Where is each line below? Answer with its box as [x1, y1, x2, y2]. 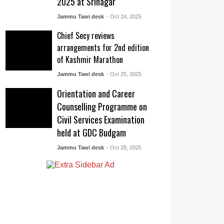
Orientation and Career [57, 87, 135, 100]
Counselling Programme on [57, 100, 147, 113]
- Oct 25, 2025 [106, 71, 141, 77]
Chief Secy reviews [57, 29, 115, 41]
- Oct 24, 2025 [106, 13, 141, 19]
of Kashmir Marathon [57, 53, 123, 65]
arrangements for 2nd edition [57, 41, 149, 53]
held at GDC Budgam [57, 126, 126, 139]
